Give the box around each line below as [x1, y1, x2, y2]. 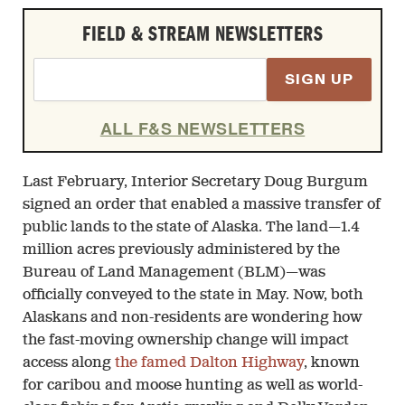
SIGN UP [285, 67, 353, 92]
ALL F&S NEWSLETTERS [99, 116, 306, 140]
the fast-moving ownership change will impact [23, 334, 349, 349]
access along [23, 356, 115, 372]
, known [304, 356, 360, 372]
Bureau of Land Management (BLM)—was [23, 266, 325, 281]
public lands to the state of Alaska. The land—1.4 [23, 221, 360, 236]
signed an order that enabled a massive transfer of [23, 198, 381, 213]
